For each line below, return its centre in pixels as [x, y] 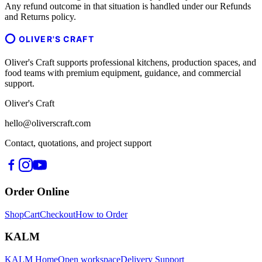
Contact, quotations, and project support [78, 143]
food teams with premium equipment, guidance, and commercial [123, 73]
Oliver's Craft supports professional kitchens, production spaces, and [130, 63]
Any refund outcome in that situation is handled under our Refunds [128, 6]
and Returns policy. [40, 17]
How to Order [101, 214]
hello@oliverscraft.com [48, 123]
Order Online [37, 191]
